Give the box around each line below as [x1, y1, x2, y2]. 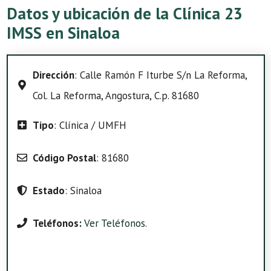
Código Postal [32, 151, 96, 165]
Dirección [32, 68, 74, 82]
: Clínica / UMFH [53, 118, 126, 132]
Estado [32, 183, 65, 197]
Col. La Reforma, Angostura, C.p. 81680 [32, 88, 199, 102]
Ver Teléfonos [83, 216, 145, 230]
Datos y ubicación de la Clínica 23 [7, 2, 243, 24]
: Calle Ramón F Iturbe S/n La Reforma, [74, 68, 247, 82]
